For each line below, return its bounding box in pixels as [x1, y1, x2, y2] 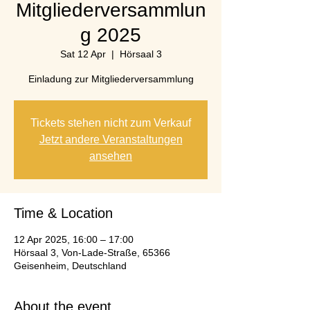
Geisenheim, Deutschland [14, 260, 127, 271]
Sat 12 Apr [60, 48, 106, 60]
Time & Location [14, 206, 113, 221]
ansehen [89, 150, 132, 162]
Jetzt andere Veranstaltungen [39, 134, 183, 145]
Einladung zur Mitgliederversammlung [28, 73, 194, 84]
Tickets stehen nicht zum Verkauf [30, 117, 191, 129]
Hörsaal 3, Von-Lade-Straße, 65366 [14, 247, 170, 258]
